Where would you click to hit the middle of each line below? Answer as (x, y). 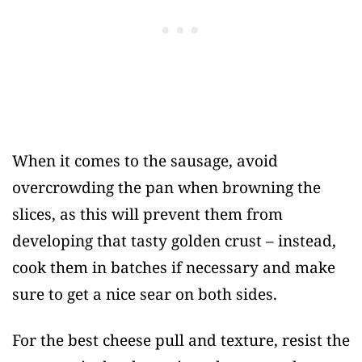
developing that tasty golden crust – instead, (174, 241)
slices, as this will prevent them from (147, 215)
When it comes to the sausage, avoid (145, 161)
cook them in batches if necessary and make (174, 268)
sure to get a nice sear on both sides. (145, 295)
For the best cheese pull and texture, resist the (181, 341)
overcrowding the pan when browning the (166, 188)
